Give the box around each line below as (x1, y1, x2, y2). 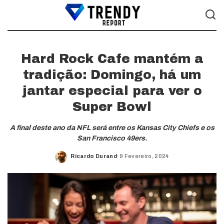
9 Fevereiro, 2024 (119, 152, 169, 159)
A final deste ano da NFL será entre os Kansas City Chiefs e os (9, 124, 214, 131)
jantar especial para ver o (22, 84, 202, 97)
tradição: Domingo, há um (23, 68, 201, 81)
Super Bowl (72, 100, 151, 113)
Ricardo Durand (70, 152, 117, 159)
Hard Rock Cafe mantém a (20, 52, 203, 65)
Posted (70, 156, 92, 162)
